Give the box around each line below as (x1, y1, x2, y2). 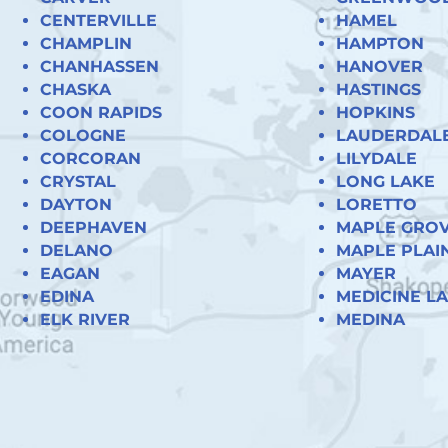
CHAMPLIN (40, 33, 132, 53)
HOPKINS (335, 102, 415, 122)
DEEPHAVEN (40, 217, 147, 237)
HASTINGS (335, 79, 421, 99)
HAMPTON (335, 33, 424, 53)
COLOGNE (40, 125, 126, 145)
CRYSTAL (40, 171, 116, 191)
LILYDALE (335, 148, 417, 168)
